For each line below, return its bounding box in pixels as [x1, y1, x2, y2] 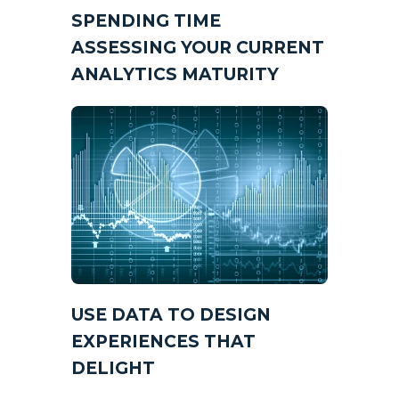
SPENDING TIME [71, 10, 221, 31]
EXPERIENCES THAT [71, 330, 256, 352]
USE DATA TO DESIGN [71, 304, 271, 325]
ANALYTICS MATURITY [71, 63, 279, 85]
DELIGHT [71, 357, 155, 379]
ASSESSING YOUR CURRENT [71, 37, 324, 58]
